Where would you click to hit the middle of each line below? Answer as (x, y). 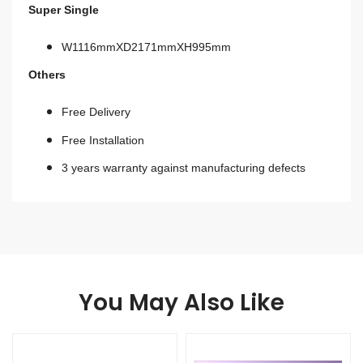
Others (47, 75)
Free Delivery (96, 112)
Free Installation (102, 140)
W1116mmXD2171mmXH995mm (146, 47)
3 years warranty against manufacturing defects (183, 168)
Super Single (64, 10)
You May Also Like (181, 303)
